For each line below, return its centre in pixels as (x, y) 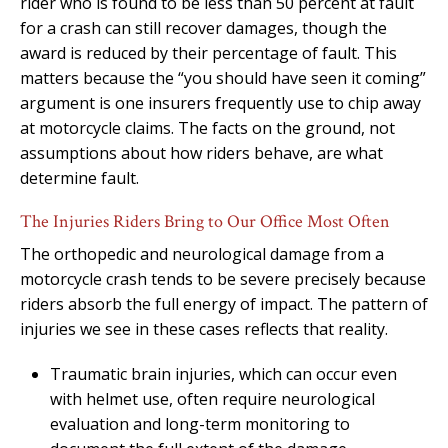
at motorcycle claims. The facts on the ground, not (207, 127)
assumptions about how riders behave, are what (201, 152)
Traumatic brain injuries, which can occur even (223, 373)
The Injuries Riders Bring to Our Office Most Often (205, 221)
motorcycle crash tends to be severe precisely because (223, 278)
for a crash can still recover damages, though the (203, 27)
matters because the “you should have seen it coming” (223, 77)
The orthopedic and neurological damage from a (202, 253)
